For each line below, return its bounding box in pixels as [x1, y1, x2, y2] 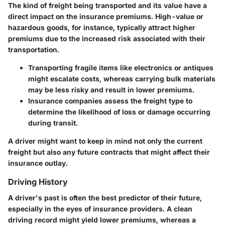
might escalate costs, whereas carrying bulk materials [28, 74, 215, 83]
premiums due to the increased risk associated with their [8, 34, 205, 43]
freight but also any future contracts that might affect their [8, 147, 210, 156]
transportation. [8, 45, 59, 54]
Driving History [8, 176, 68, 187]
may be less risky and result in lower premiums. [28, 85, 194, 94]
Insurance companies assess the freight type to [28, 96, 192, 105]
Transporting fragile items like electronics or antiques [28, 63, 213, 72]
